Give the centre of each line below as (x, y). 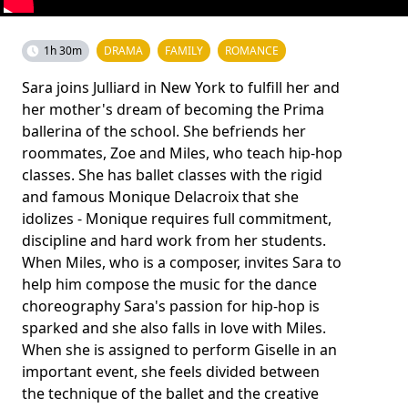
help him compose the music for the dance (169, 284)
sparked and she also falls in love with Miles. (174, 327)
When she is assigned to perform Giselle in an (179, 349)
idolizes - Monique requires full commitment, (177, 218)
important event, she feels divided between (171, 371)
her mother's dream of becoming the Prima (173, 109)
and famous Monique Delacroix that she (160, 196)
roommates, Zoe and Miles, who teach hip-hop (182, 153)
